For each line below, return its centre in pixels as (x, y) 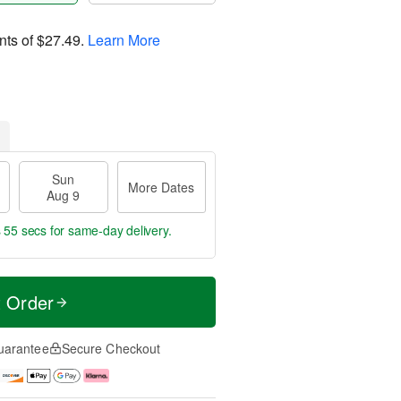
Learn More (124, 39)
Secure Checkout (111, 348)
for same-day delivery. (109, 230)
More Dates (162, 187)
